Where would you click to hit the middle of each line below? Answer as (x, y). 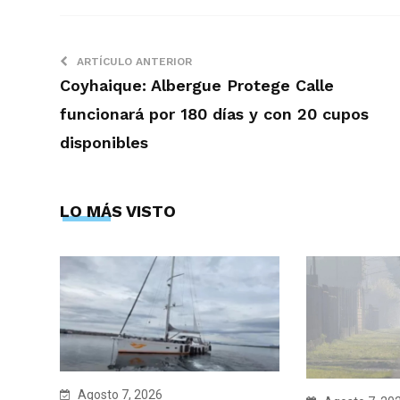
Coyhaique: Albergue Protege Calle (197, 85)
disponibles (104, 142)
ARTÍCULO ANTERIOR (134, 61)
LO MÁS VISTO (118, 211)
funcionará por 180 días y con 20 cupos (214, 113)
